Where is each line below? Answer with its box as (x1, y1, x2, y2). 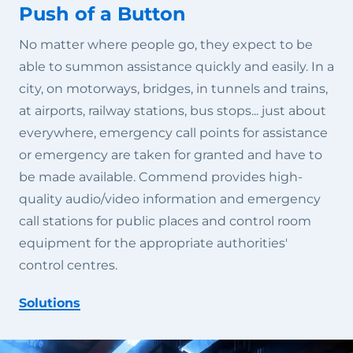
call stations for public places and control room (19, 214, 311, 229)
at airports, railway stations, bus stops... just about (19, 103, 326, 118)
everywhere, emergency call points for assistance (19, 125, 328, 140)
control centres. (19, 258, 117, 273)
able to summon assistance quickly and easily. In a (19, 59, 334, 74)
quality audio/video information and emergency (19, 191, 321, 206)
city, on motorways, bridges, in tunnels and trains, (19, 81, 328, 96)
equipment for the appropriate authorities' (19, 236, 288, 251)
